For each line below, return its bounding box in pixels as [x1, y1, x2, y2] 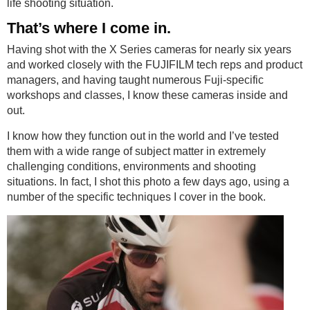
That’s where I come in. [7, 19, 171, 37]
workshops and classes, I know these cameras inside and [7, 89, 288, 102]
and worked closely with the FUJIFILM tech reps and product [7, 59, 302, 71]
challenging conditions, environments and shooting [7, 161, 256, 173]
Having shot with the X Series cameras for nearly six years [7, 44, 291, 56]
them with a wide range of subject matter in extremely [7, 145, 266, 158]
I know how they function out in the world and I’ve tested [7, 130, 279, 143]
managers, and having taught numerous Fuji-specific [7, 74, 264, 86]
